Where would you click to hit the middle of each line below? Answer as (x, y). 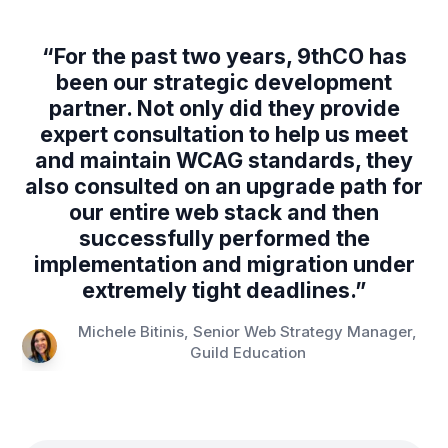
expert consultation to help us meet (224, 134)
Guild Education (247, 352)
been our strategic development (224, 82)
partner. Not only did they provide (224, 108)
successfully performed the (224, 238)
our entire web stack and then (224, 212)
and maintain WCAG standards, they (224, 160)
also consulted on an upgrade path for (224, 186)
